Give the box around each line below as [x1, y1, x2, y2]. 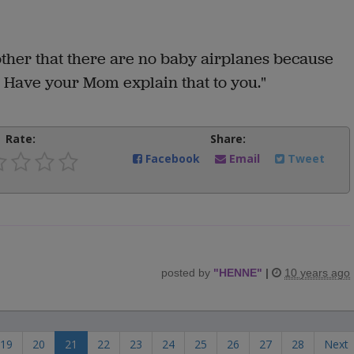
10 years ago [284, 266, 350, 279]
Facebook [142, 151, 204, 166]
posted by [161, 266, 213, 279]
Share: [209, 131, 246, 146]
